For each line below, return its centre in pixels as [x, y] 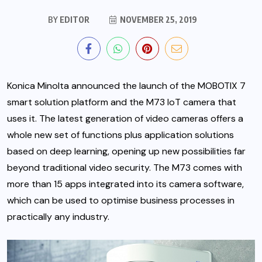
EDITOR [73, 20]
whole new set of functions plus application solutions [120, 135]
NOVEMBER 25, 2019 [157, 20]
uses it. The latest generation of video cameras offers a [125, 119]
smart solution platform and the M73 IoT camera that [122, 102]
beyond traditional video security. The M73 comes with [125, 168]
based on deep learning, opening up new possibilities [119, 151]
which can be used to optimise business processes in [121, 201]
